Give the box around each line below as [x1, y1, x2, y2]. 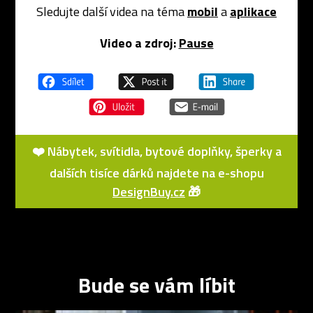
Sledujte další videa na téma [36, 2, 187, 21]
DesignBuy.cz [112, 182, 185, 201]
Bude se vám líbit [78, 269, 235, 301]
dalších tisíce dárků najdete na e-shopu [49, 163, 264, 182]
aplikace [230, 2, 277, 21]
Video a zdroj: [99, 34, 176, 52]
